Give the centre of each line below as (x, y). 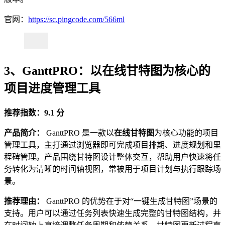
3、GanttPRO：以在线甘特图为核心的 (107, 71)
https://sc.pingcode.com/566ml (76, 20)
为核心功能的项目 (186, 133)
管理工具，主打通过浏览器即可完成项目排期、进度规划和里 (113, 145)
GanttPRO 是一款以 (79, 133)
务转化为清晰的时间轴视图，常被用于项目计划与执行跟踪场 (113, 169)
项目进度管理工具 (52, 89)
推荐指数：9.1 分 (34, 113)
